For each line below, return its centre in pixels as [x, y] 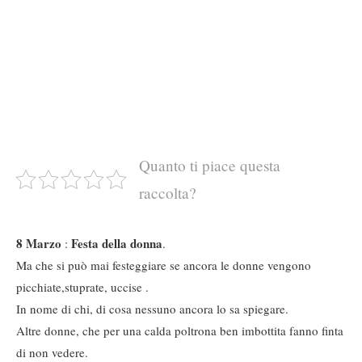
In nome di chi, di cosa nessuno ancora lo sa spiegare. [152, 308]
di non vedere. [52, 352]
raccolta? [168, 192]
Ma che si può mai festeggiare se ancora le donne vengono [164, 265]
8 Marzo [39, 243]
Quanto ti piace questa [210, 165]
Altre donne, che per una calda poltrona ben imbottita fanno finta [180, 330]
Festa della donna [117, 243]
